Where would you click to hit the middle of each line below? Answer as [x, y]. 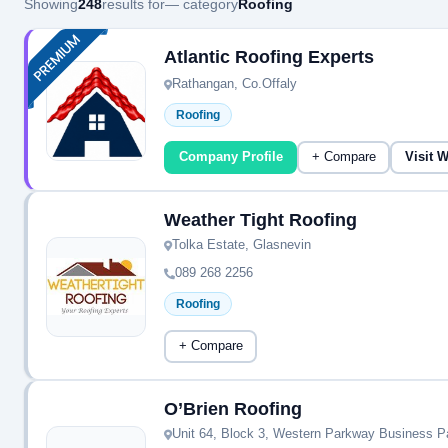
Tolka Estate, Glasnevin [241, 244]
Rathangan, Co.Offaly [234, 83]
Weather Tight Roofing [260, 220]
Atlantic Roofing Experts [269, 57]
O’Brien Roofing [233, 409]
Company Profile [230, 157]
